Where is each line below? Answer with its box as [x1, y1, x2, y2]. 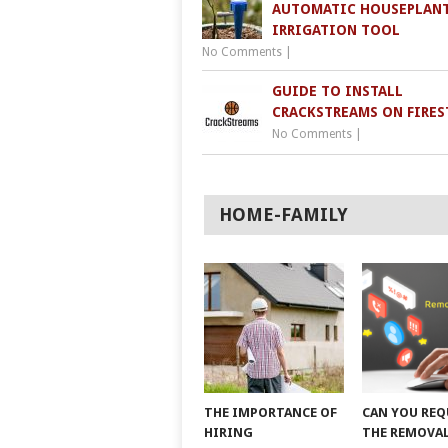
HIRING [203, 424, 253, 440]
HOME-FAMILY [218, 203, 348, 225]
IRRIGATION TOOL [272, 21, 400, 38]
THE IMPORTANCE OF [203, 404, 337, 420]
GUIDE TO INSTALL [272, 82, 403, 99]
